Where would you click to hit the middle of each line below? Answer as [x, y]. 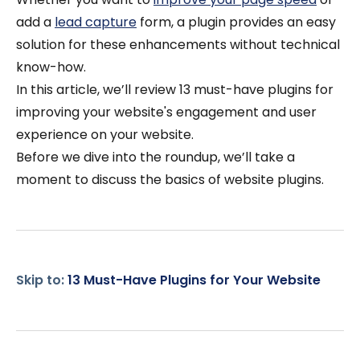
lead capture [96, 22]
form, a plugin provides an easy [236, 22]
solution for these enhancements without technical [178, 45]
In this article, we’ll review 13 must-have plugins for [175, 90]
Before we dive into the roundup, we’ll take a [155, 157]
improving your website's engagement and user [166, 112]
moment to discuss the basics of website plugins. [170, 180]
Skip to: [42, 280]
